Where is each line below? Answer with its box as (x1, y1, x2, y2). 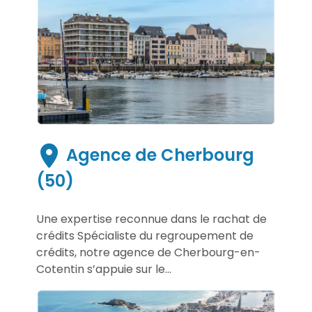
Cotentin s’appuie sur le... (36, 260, 171, 277)
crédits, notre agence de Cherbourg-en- (36, 244, 260, 260)
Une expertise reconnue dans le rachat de (36, 210, 267, 227)
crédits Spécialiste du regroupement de (36, 227, 253, 244)
